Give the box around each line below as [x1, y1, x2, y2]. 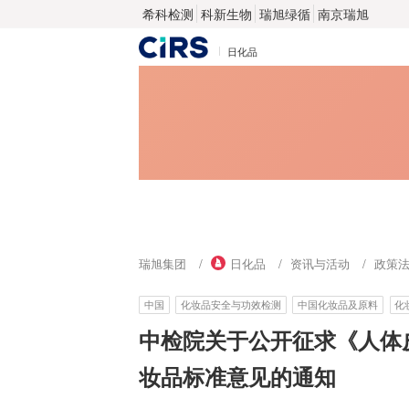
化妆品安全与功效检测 [181, 298, 282, 312]
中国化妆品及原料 [298, 298, 379, 312]
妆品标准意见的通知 [139, 360, 336, 392]
